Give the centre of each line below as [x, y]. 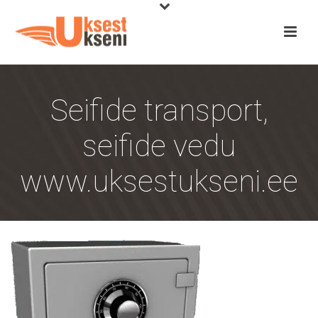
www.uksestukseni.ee [159, 181]
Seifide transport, [159, 110]
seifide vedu [159, 146]
